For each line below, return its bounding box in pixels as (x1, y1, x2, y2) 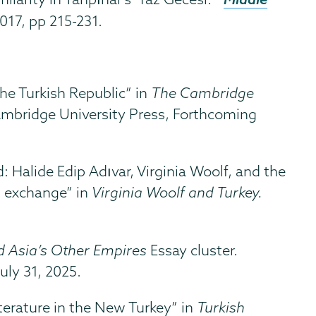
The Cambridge (151, 83, 255, 102)
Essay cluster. (150, 241, 238, 259)
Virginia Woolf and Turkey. (92, 183, 263, 201)
